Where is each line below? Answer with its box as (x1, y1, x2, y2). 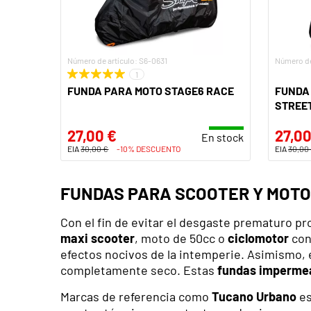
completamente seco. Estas (60, 262, 217, 278)
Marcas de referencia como (60, 289, 212, 304)
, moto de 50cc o (135, 230, 228, 246)
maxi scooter (60, 230, 135, 246)
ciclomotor (228, 230, 289, 246)
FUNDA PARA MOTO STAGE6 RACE (67, 84, 234, 98)
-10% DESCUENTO (117, 144, 181, 153)
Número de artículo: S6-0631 (67, 56, 167, 66)
